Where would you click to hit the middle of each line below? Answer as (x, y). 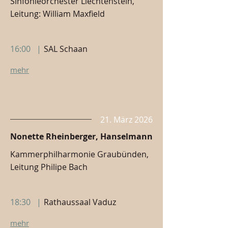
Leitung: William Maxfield (58, 14)
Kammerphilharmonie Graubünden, (79, 154)
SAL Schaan (66, 49)
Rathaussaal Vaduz (80, 202)
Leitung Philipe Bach (49, 167)
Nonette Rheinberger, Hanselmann (81, 136)
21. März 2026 (126, 120)
